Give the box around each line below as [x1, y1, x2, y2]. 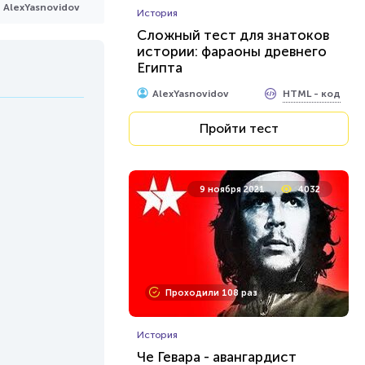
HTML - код [283, 87, 341, 99]
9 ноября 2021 [200, 184, 265, 195]
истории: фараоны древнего [137, 43, 327, 59]
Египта [137, 59, 182, 76]
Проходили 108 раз [165, 288, 257, 298]
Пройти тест [199, 121, 279, 136]
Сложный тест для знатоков [137, 27, 329, 43]
